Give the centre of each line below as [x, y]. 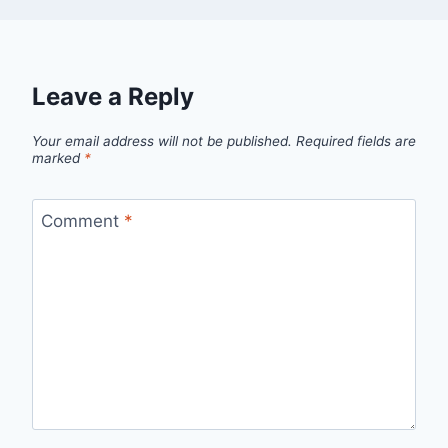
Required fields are [356, 140]
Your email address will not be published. [162, 140]
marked [58, 157]
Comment [82, 220]
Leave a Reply [113, 97]
